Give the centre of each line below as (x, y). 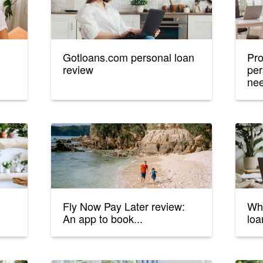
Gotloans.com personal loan (129, 57)
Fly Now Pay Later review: (124, 206)
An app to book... (103, 219)
